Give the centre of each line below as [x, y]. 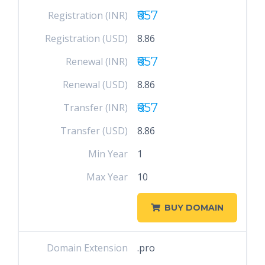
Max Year [107, 177]
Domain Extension [88, 248]
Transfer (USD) [94, 131]
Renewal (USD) [96, 85]
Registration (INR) [88, 15]
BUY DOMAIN [194, 208]
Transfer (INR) [96, 108]
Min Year [108, 154]
